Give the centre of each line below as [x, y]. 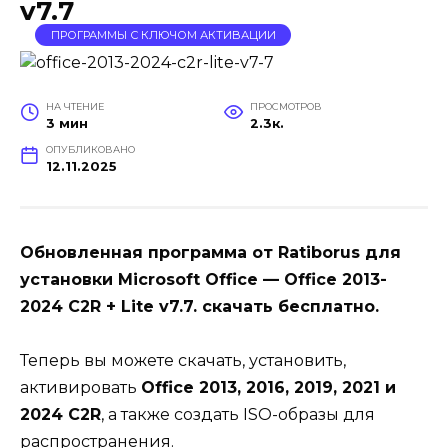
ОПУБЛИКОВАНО [90, 149]
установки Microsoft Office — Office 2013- [203, 279]
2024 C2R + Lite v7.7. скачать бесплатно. [199, 306]
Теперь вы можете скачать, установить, [183, 360]
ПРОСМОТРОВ [285, 106]
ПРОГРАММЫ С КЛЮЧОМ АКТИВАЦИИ [163, 35]
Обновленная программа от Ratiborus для [210, 252]
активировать [80, 387]
